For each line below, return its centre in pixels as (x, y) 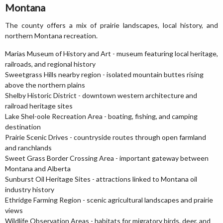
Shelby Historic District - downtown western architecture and (101, 95)
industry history (30, 189)
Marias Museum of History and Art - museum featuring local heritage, (111, 54)
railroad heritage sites (39, 106)
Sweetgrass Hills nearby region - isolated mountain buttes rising (104, 74)
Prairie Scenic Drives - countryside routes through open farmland (106, 137)
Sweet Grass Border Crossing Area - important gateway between (107, 158)
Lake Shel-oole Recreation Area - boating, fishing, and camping (101, 116)
